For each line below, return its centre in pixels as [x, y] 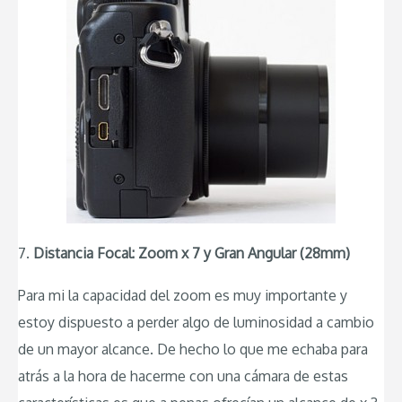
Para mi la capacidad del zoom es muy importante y [183, 296]
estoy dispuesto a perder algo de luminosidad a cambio [196, 323]
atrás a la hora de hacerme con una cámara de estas [183, 376]
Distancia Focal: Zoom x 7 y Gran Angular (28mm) [192, 253]
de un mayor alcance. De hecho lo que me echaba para [193, 350]
